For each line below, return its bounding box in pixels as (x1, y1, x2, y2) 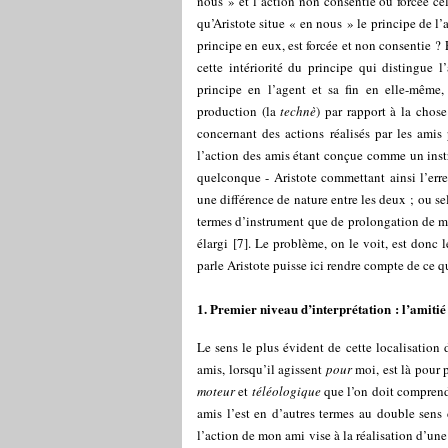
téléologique (251, 382, 321, 400)
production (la (197, 102, 281, 120)
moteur (197, 382, 235, 400)
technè (280, 102, 317, 120)
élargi (197, 234, 228, 252)
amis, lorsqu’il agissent (197, 360, 326, 378)
